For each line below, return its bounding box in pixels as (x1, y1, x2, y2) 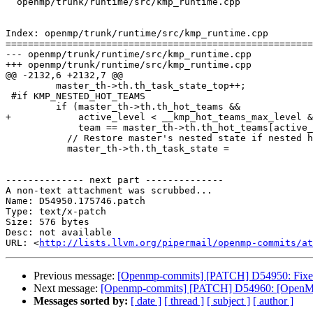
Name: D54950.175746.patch (6, 196, 145, 207)
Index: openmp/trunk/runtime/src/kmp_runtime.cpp (6, 28, 268, 39)
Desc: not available (6, 227, 112, 238)
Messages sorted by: (34, 295, 128, 307)
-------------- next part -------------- (6, 175, 224, 186)
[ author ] (253, 295, 293, 307)
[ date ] (131, 295, 161, 307)
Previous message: (34, 270, 117, 282)
